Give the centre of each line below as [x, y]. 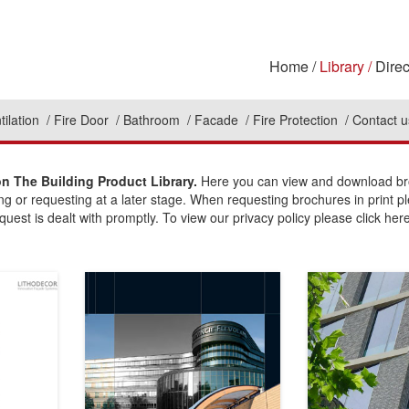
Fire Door [83, 120]
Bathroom [153, 120]
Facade [218, 120]
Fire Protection [297, 120]
